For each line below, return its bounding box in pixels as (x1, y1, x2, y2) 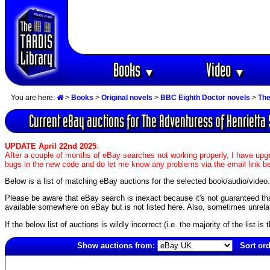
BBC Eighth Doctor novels (160, 93, 250, 102)
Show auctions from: (77, 240, 155, 250)
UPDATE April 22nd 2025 (5, 141, 96, 151)
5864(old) (5, 255, 37, 265)
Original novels (101, 93, 152, 102)
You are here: (11, 93, 57, 102)
